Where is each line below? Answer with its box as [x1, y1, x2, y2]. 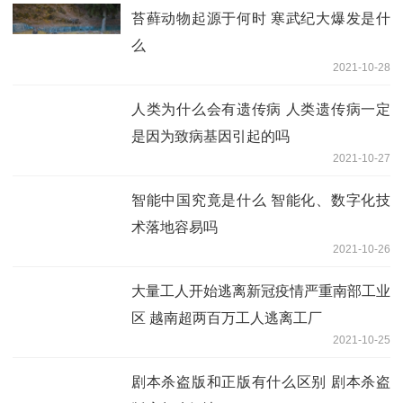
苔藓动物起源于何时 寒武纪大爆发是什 [131, 10, 390, 26]
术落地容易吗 [131, 219, 218, 235]
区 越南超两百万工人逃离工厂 [131, 309, 322, 326]
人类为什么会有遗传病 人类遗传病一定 [131, 101, 390, 117]
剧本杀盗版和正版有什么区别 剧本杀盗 [131, 373, 390, 390]
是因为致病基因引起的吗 [131, 128, 290, 144]
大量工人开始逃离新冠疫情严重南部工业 [131, 282, 390, 299]
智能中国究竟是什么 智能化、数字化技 [131, 192, 390, 208]
